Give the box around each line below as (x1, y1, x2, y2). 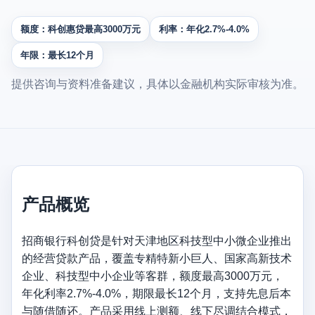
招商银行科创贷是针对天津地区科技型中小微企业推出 (22, 234, 292, 247)
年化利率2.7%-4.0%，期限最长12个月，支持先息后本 (22, 287, 291, 300)
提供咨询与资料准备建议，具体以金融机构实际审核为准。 (11, 78, 304, 90)
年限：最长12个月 (20, 50, 94, 60)
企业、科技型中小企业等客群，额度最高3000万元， (22, 269, 283, 282)
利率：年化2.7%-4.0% (159, 24, 250, 34)
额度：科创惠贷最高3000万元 (20, 24, 141, 34)
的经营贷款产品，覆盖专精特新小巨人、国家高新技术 (22, 252, 292, 264)
